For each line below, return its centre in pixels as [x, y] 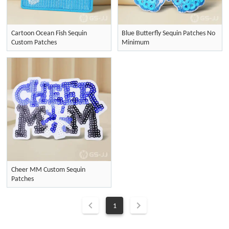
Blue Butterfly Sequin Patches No [169, 33]
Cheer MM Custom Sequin [48, 169]
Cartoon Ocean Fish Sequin [49, 33]
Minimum [136, 42]
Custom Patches [34, 42]
